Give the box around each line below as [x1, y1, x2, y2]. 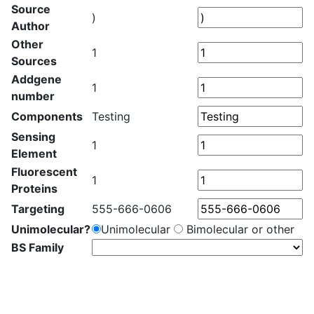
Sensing [11, 130, 55, 144]
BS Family [11, 240, 64, 254]
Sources [11, 54, 57, 68]
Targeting [11, 202, 64, 216]
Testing [92, 109, 130, 123]
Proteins [11, 182, 57, 196]
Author [11, 19, 50, 33]
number [11, 89, 55, 103]
